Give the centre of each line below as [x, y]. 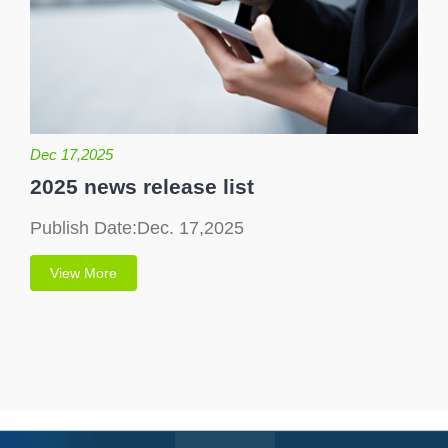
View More [83, 272]
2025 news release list [142, 186]
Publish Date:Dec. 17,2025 [137, 227]
